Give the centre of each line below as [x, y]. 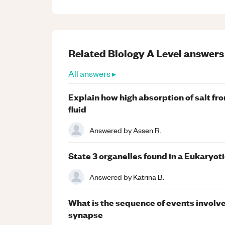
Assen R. [147, 130]
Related [88, 53]
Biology [126, 53]
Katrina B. [149, 177]
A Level [164, 53]
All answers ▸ [92, 73]
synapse [86, 214]
